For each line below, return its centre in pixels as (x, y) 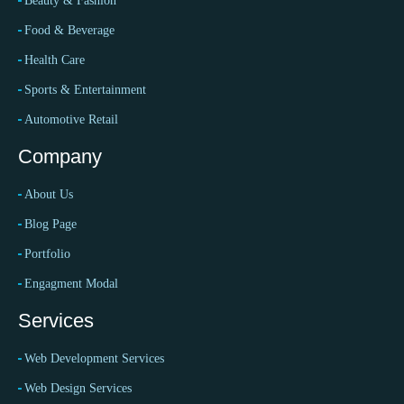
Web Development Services (94, 359)
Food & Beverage (69, 31)
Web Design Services (78, 389)
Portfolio (47, 254)
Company (60, 157)
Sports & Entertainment (85, 90)
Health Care (55, 60)
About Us (49, 195)
